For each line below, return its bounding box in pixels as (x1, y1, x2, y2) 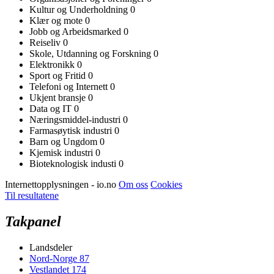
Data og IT (29, 103, 74, 114)
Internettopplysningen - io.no (5, 179, 119, 190)
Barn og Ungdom (29, 136, 100, 147)
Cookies (150, 179, 182, 190)
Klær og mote (29, 15, 85, 26)
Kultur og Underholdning (29, 4, 130, 15)
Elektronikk (29, 59, 77, 70)
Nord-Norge (29, 253, 80, 264)
